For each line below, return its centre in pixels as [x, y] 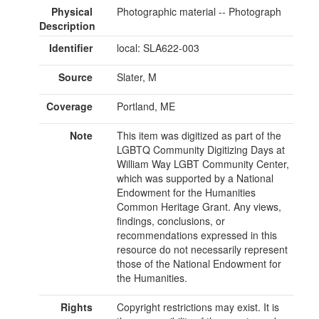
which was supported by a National [195, 178]
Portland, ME [146, 106]
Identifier [70, 48]
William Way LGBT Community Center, [203, 164]
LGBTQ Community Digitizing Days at [200, 150]
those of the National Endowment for [199, 264]
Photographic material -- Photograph [199, 12]
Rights [76, 307]
